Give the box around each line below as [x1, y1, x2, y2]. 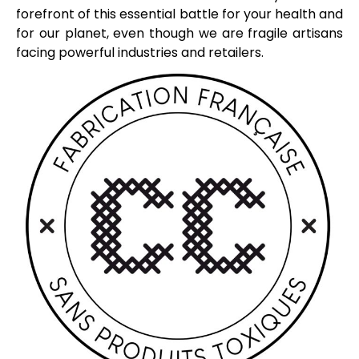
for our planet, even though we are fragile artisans [16, 23, 343, 42]
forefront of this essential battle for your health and [16, 4, 343, 23]
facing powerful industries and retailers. [16, 42, 267, 62]
